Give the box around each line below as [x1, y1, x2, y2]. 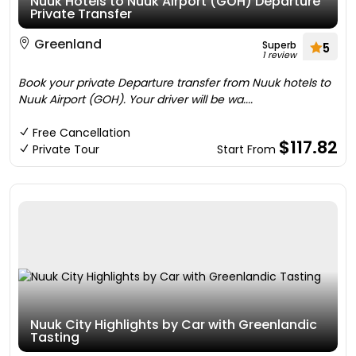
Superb [262, 38, 296, 52]
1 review [262, 48, 296, 61]
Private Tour [33, 141, 99, 157]
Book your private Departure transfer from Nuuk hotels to [18, 75, 331, 91]
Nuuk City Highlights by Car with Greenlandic [30, 315, 317, 334]
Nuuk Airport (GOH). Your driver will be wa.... [18, 91, 253, 107]
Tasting [30, 328, 79, 346]
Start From [217, 141, 279, 157]
